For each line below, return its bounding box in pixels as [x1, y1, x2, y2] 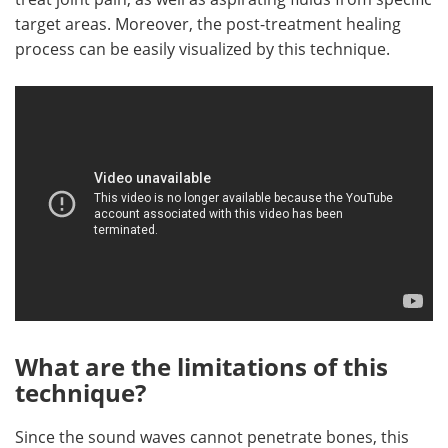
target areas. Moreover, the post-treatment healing [15, 13, 401, 35]
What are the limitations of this [15, 350, 388, 384]
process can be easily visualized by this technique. [15, 38, 390, 60]
